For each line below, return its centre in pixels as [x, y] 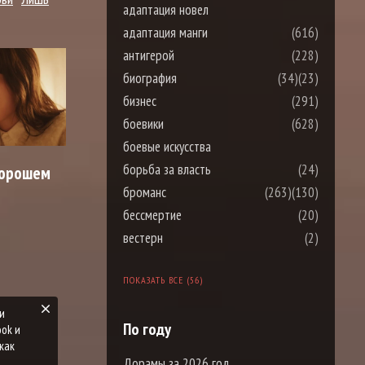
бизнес [140, 101]
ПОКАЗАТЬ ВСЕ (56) [163, 279]
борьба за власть [167, 169]
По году [147, 329]
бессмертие [152, 215]
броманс [145, 192]
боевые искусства [167, 146]
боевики [143, 123]
